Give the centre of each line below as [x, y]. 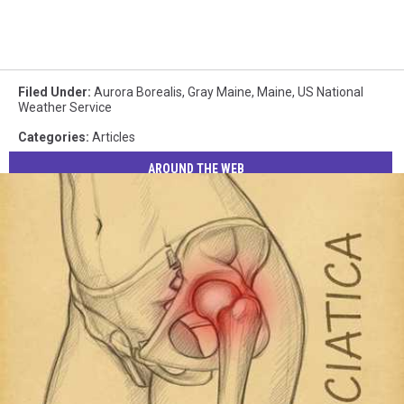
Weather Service [65, 108]
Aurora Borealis [138, 92]
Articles [114, 138]
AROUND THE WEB [197, 168]
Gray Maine [220, 92]
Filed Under [53, 92]
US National [331, 92]
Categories [52, 138]
